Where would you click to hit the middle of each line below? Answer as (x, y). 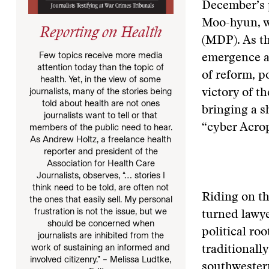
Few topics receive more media (101, 55)
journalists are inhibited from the (101, 235)
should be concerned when (101, 223)
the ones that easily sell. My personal (101, 199)
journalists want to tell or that (101, 115)
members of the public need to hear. (101, 127)
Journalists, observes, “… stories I (101, 175)
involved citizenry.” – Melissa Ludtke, (101, 259)
